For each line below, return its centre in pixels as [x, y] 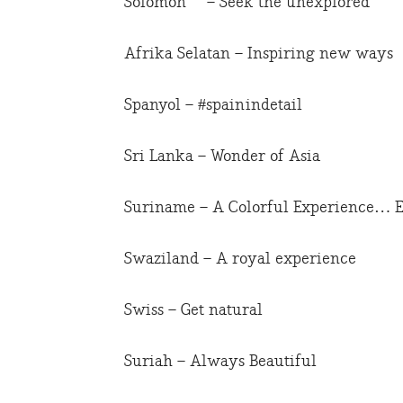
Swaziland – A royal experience [240, 259]
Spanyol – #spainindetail [213, 105]
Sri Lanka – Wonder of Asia [222, 157]
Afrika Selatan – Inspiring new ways [259, 54]
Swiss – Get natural [193, 310]
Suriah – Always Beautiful [220, 362]
